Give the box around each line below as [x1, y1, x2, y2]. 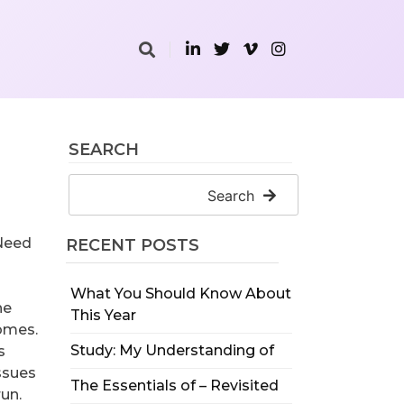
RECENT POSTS [65, 235, 199, 255]
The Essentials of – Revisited [69, 377, 279, 394]
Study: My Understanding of [69, 342, 274, 359]
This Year [69, 307, 136, 324]
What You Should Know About [69, 285, 291, 302]
